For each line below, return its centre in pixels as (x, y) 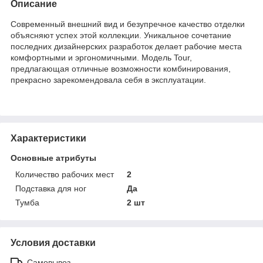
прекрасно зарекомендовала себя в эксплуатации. (108, 80)
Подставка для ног (51, 188)
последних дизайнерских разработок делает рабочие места (126, 46)
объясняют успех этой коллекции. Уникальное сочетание (121, 35)
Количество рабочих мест (65, 174)
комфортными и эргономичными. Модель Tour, (101, 57)
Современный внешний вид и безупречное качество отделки (128, 24)
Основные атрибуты (53, 158)
